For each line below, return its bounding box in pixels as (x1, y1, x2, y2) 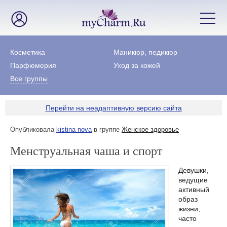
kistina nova (56, 126, 92, 133)
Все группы (10, 74, 48, 83)
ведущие (178, 176, 208, 184)
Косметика (10, 48, 45, 56)
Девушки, (178, 166, 209, 174)
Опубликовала (10, 126, 56, 133)
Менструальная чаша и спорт (10, 142, 162, 159)
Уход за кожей (113, 61, 160, 69)
